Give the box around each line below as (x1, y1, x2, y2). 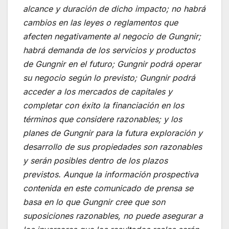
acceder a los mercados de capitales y (23, 86, 172, 97)
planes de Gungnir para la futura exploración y (23, 127, 202, 138)
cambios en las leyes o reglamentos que (23, 17, 178, 28)
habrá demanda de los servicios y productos (23, 44, 195, 55)
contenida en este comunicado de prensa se (23, 182, 193, 193)
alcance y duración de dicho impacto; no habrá (23, 3, 205, 14)
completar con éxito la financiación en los (23, 100, 184, 110)
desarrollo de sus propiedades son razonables (23, 141, 202, 152)
